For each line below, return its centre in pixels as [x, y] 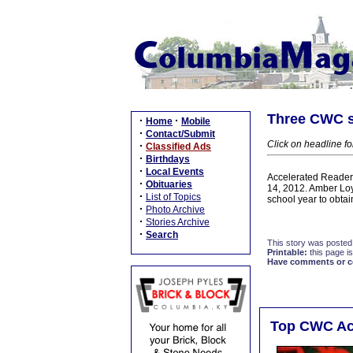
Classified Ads [178, 147]
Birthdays [168, 159]
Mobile [196, 121]
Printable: [287, 252]
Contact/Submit [180, 134]
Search [162, 235]
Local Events [175, 172]
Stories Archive [178, 222]
